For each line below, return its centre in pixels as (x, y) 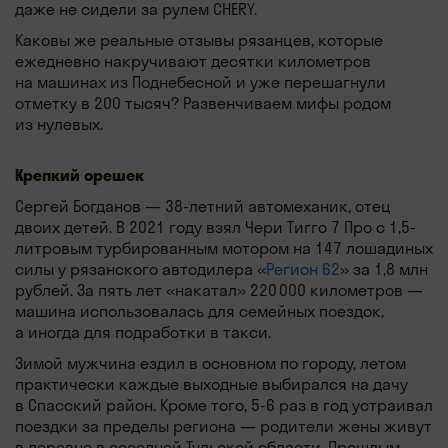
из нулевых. (59, 123)
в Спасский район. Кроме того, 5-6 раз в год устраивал (224, 404)
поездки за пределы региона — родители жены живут (223, 425)
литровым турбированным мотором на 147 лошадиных (224, 247)
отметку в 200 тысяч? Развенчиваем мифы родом (203, 102)
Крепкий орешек (79, 174)
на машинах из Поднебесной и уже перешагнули (200, 81)
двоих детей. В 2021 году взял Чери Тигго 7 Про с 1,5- (215, 226)
